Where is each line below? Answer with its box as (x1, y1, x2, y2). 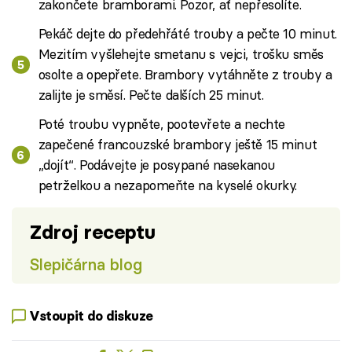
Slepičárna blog (29, 255, 142, 274)
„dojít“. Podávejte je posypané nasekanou (38, 156, 275, 174)
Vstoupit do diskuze (29, 308, 154, 324)
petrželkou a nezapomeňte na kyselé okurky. (38, 177, 298, 194)
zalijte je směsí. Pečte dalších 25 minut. (38, 86, 264, 103)
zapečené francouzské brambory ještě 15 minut (38, 136, 317, 153)
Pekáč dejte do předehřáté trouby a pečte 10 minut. (38, 25, 337, 42)
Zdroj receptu (29, 220, 156, 244)
